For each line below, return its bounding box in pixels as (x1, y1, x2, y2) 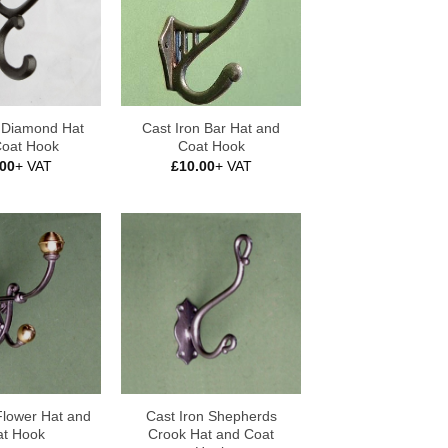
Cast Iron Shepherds (145, 407, 277, 424)
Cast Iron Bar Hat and (142, 120, 280, 136)
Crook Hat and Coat (148, 425, 274, 442)
